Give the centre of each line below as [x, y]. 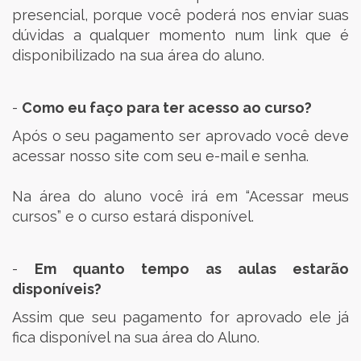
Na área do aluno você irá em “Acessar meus [180, 196]
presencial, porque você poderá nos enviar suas [180, 15]
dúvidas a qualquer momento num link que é [180, 35]
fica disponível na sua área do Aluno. [136, 337]
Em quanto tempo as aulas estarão [192, 269]
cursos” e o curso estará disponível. [133, 216]
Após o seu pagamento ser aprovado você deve [180, 136]
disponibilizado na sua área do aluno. [138, 55]
